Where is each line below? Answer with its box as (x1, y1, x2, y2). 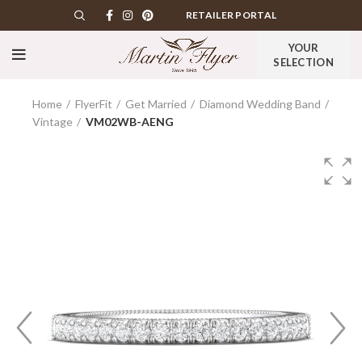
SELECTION (273, 56, 334, 69)
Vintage (32, 115, 73, 128)
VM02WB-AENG (86, 115, 174, 128)
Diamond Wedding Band (200, 97, 321, 111)
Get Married (125, 97, 187, 111)
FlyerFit (75, 97, 112, 111)
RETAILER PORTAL (185, 9, 277, 21)
